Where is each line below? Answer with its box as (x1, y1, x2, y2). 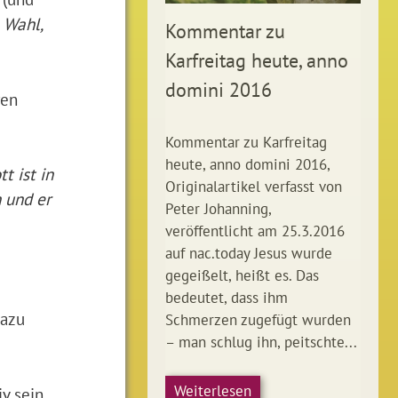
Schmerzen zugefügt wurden (165, 309, 351, 330)
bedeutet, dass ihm (165, 287, 288, 307)
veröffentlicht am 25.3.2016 (165, 220, 345, 241)
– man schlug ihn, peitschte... (165, 331, 357, 352)
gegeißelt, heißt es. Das (165, 265, 319, 285)
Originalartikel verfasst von (165, 176, 342, 196)
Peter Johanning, (165, 198, 271, 219)
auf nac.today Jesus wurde (165, 243, 332, 263)
